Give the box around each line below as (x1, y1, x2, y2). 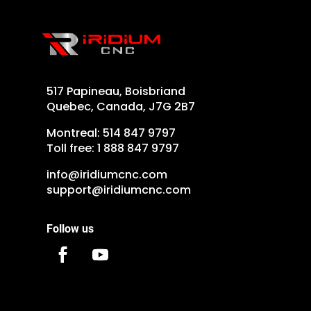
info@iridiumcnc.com (47, 166, 168, 183)
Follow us (47, 222, 94, 236)
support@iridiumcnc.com (47, 181, 192, 198)
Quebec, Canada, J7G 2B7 (47, 98, 196, 115)
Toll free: (47, 140, 98, 156)
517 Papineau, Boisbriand (47, 83, 186, 99)
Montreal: (47, 124, 103, 141)
